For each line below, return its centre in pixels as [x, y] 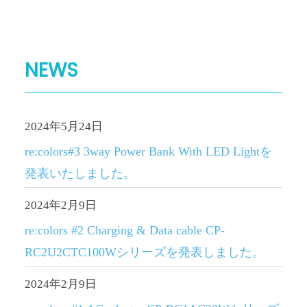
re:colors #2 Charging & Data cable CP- [125, 231]
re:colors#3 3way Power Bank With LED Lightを [148, 152]
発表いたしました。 [80, 174]
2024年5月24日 [64, 127]
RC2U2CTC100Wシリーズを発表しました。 [145, 253]
